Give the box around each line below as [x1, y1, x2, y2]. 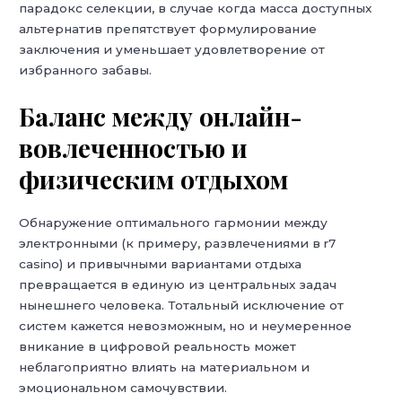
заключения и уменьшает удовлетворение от [19, 41, 326, 57]
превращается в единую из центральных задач [19, 276, 337, 292]
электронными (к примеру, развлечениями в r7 [19, 235, 336, 250]
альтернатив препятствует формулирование [19, 21, 318, 36]
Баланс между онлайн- [19, 99, 303, 133]
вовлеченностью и [19, 130, 249, 164]
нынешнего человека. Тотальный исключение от [19, 297, 345, 312]
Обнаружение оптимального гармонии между [19, 214, 328, 230]
